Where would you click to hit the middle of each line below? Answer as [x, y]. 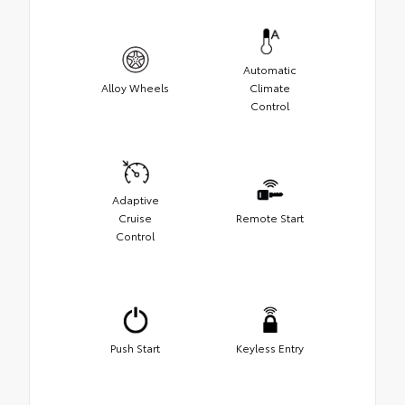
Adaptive [135, 200]
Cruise [135, 218]
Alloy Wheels [135, 88]
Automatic [270, 70]
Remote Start [270, 218]
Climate [270, 88]
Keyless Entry [270, 348]
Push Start [135, 348]
